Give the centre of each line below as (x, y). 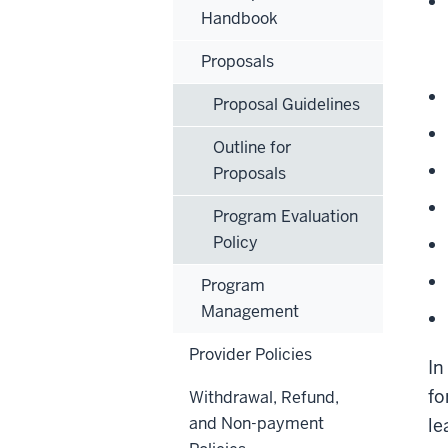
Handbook (239, 18)
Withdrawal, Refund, (264, 397)
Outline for (252, 147)
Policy (235, 242)
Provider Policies (250, 354)
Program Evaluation (285, 216)
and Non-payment (256, 423)
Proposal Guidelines (286, 104)
